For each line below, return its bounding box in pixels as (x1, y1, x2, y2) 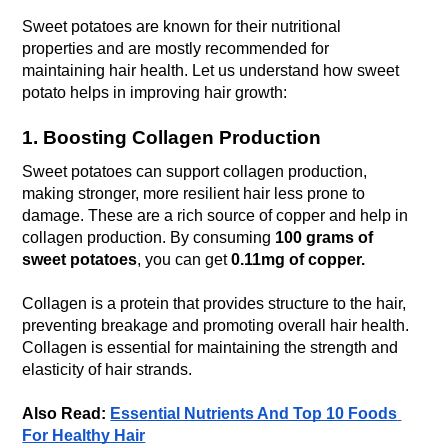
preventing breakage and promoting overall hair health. (22, 317, 410, 335)
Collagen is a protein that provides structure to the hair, (22, 295, 407, 313)
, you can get (137, 251, 232, 269)
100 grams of (275, 229, 374, 247)
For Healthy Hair (22, 427, 146, 445)
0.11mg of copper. (231, 251, 366, 269)
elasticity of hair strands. (22, 361, 193, 379)
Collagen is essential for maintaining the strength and (22, 339, 399, 357)
